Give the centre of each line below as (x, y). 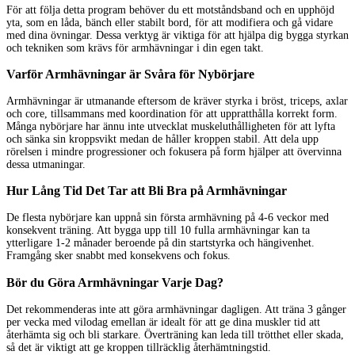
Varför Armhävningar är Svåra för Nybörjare (130, 74)
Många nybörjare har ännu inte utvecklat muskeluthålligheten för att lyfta (171, 126)
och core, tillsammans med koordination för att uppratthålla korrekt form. (172, 113)
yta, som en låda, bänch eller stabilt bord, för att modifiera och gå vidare (170, 22)
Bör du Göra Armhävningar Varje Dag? (115, 282)
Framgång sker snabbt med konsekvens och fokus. (118, 256)
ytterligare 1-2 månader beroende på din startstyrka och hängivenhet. (160, 243)
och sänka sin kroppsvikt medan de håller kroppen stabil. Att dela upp (162, 139)
